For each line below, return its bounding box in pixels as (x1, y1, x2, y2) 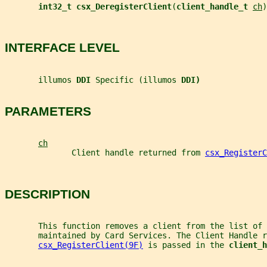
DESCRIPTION (5, 187, 90, 201)
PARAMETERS (5, 104, 91, 118)
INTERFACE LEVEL (5, 41, 120, 55)
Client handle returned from (5, 148, 205, 158)
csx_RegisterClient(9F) (38, 240, 143, 250)
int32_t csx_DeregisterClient (38, 1, 172, 11)
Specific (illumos (95, 74, 181, 85)
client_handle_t (176, 1, 253, 11)
